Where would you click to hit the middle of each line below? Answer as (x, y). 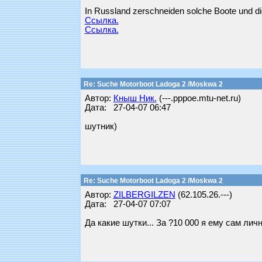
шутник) (101, 126)
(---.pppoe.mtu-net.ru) (199, 98)
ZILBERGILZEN (144, 195)
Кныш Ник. (135, 98)
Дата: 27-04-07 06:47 (127, 108)
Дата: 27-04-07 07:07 (127, 204)
